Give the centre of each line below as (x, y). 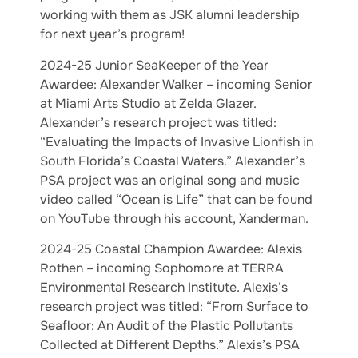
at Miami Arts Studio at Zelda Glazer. (148, 103)
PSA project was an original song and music (170, 180)
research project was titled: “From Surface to (174, 307)
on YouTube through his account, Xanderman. (174, 218)
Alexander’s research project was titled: (158, 122)
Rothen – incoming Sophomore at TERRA (162, 268)
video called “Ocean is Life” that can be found (176, 199)
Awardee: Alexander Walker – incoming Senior (176, 84)
